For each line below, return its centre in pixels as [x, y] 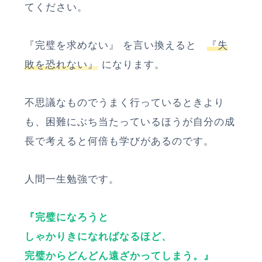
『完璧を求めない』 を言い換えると [116, 45]
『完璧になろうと [67, 217]
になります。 [132, 64]
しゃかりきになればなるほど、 [98, 236]
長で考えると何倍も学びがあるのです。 [119, 141]
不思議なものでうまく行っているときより [125, 102]
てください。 [56, 7]
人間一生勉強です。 [72, 179]
